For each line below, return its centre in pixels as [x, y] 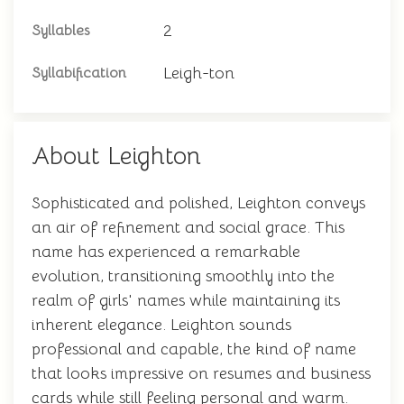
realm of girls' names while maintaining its [186, 300]
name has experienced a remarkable [166, 252]
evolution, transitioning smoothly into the [183, 276]
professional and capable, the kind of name [194, 349]
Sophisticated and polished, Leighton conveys [198, 203]
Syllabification [79, 73]
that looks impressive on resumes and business [201, 373]
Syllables [60, 31]
